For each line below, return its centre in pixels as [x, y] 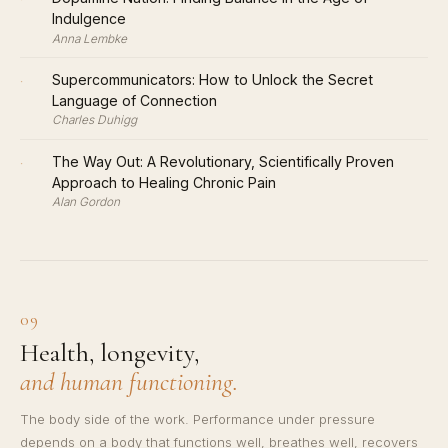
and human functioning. [129, 382]
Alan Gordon [86, 202]
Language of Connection [134, 101]
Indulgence [89, 19]
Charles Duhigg [94, 120]
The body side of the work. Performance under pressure [197, 419]
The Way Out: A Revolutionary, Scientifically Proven [223, 161]
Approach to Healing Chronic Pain [164, 182]
